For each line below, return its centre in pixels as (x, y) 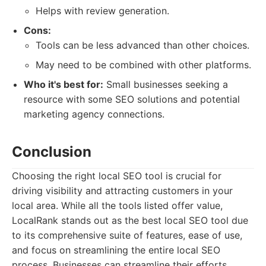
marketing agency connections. (94, 114)
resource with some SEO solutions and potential (132, 99)
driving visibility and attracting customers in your (122, 191)
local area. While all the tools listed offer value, (117, 205)
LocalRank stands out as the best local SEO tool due (130, 220)
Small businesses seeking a (166, 84)
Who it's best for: (64, 84)
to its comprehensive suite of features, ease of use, (127, 235)
